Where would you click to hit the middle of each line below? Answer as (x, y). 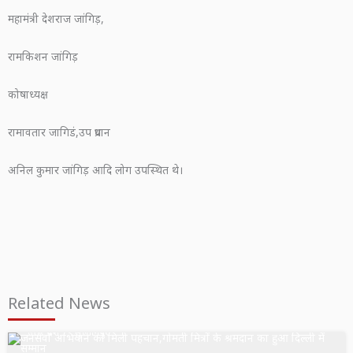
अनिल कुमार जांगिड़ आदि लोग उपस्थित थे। (95, 169)
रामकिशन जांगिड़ (43, 57)
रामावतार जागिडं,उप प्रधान (59, 132)
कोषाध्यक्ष (28, 94)
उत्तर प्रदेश (44, 332)
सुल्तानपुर (92, 332)
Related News (59, 303)
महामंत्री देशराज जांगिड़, (56, 19)
